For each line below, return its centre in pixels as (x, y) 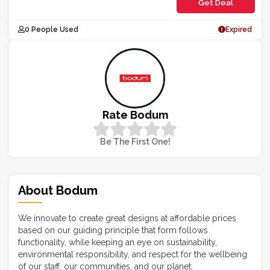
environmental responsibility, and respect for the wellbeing (133, 254)
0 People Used (52, 30)
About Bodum (58, 190)
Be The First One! (135, 142)
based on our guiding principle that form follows (113, 230)
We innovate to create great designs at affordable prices (127, 218)
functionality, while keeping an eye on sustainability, (118, 242)
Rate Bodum (135, 115)
